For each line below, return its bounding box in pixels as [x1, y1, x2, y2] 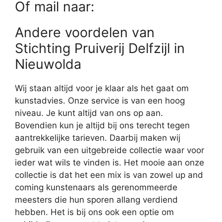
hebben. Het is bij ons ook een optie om [15, 207, 174, 218]
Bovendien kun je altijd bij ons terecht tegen [15, 120, 190, 131]
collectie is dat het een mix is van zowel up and [15, 170, 203, 180]
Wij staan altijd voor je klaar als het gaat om [15, 83, 189, 94]
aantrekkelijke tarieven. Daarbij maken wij [15, 133, 180, 143]
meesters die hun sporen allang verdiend [15, 195, 178, 205]
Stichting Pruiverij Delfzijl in [15, 40, 185, 57]
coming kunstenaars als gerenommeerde [15, 182, 177, 193]
